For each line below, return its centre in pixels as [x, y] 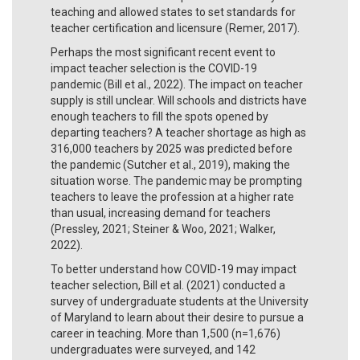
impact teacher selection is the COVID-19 [154, 68]
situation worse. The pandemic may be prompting [176, 180]
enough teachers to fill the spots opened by [160, 116]
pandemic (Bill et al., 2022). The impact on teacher [177, 84]
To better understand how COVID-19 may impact [174, 269]
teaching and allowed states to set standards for [173, 12]
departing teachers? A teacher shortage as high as [178, 132]
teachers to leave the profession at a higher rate [172, 196]
